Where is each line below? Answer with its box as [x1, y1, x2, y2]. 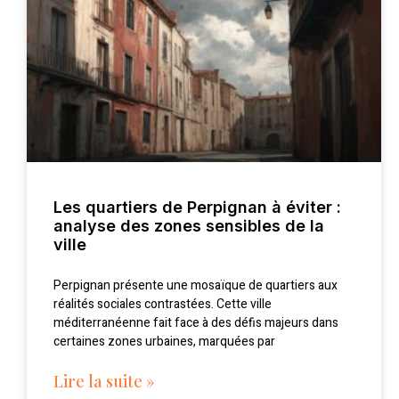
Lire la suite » [53, 370, 154, 393]
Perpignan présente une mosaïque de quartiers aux [53, 276, 338, 296]
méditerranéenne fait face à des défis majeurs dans [53, 313, 338, 333]
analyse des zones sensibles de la [53, 216, 324, 236]
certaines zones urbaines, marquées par [53, 332, 275, 352]
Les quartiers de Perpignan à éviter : [53, 198, 341, 217]
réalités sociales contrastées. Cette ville [53, 295, 272, 314]
